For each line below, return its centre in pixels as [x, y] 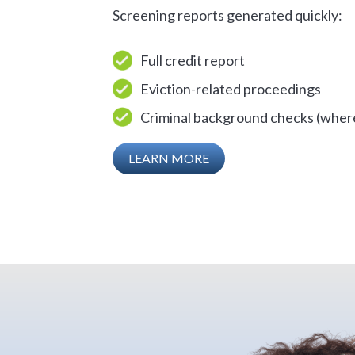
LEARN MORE [169, 158]
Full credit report [193, 60]
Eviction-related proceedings [231, 88]
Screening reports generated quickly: [227, 15]
